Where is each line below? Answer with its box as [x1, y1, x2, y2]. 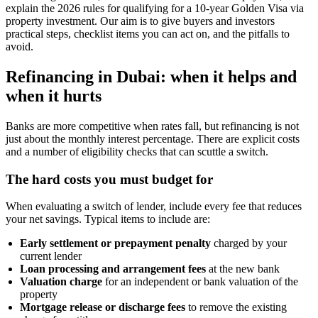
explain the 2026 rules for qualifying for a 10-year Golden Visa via [6, 1, 304, 14]
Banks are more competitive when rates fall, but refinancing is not [6, 119, 299, 132]
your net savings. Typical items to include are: [6, 213, 210, 226]
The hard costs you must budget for [6, 171, 213, 187]
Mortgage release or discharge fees [20, 301, 185, 314]
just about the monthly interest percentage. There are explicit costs [6, 132, 300, 145]
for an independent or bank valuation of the [102, 275, 298, 288]
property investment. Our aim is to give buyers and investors [6, 14, 275, 27]
